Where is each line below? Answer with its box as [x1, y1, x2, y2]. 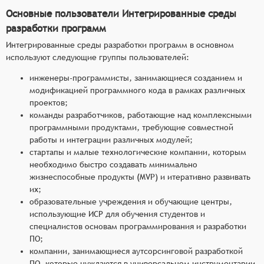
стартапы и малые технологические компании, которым [29, 147, 246, 157]
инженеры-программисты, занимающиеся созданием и [29, 72, 242, 82]
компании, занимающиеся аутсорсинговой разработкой [29, 246, 243, 256]
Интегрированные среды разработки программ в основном [6, 39, 234, 49]
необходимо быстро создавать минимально [29, 159, 197, 169]
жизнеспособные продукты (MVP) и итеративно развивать [29, 171, 250, 181]
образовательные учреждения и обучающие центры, [29, 196, 232, 206]
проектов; [29, 97, 68, 107]
